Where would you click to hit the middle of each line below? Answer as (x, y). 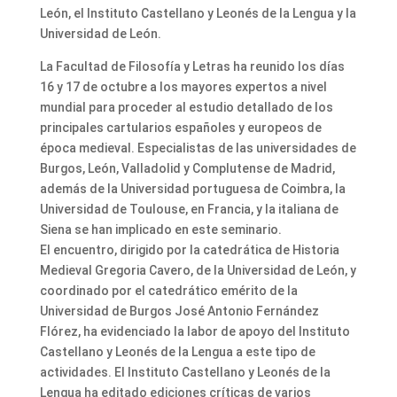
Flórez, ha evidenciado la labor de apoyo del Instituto (195, 332)
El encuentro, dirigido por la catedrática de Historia (189, 250)
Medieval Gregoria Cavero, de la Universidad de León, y (198, 271)
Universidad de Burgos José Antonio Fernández (179, 311)
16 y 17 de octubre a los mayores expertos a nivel (183, 87)
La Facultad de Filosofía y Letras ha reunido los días (192, 67)
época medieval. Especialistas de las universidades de (198, 148)
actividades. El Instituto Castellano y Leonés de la (185, 373)
